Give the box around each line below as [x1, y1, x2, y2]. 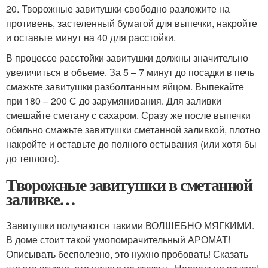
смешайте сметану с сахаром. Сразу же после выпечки [6, 108, 251, 123]
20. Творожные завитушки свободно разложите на [6, 2, 230, 16]
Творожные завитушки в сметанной [6, 172, 252, 197]
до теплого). [6, 151, 59, 166]
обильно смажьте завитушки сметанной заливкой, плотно [6, 123, 260, 137]
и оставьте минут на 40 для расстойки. [6, 31, 176, 45]
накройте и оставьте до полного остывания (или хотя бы [6, 137, 257, 151]
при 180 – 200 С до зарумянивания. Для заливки [6, 94, 221, 108]
